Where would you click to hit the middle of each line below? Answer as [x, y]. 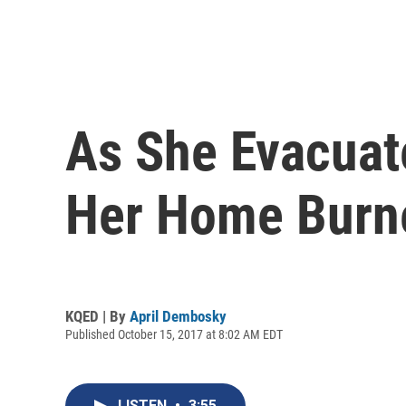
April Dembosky [178, 316]
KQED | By [97, 316]
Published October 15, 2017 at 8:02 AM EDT [174, 334]
